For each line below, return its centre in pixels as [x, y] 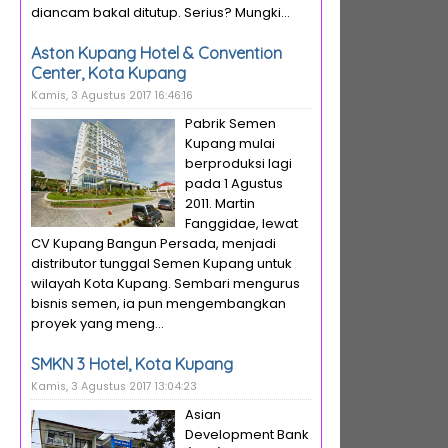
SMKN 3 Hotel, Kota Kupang [132, 364]
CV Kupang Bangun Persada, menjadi [153, 243]
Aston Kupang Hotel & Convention [156, 53]
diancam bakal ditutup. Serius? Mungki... [160, 12]
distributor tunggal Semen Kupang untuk [161, 263]
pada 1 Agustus [234, 183]
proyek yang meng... [97, 323]
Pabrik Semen [230, 123]
